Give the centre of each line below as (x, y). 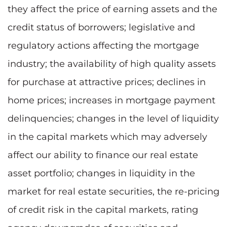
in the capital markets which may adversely (107, 137)
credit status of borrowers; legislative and (101, 27)
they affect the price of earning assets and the (112, 9)
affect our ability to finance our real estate (103, 155)
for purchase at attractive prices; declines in (107, 82)
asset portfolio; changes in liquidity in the (101, 173)
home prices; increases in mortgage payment (111, 100)
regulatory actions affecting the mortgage (103, 45)
